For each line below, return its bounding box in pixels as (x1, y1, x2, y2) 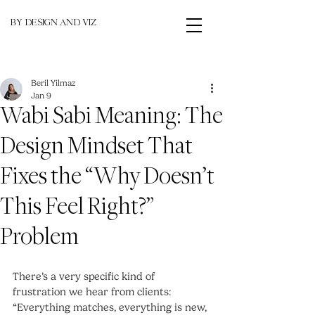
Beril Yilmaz (31, 78, 75, 88)
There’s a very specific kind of (13, 270, 157, 283)
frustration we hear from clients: (13, 285, 174, 298)
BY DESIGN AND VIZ (11, 18, 96, 30)
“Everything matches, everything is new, (13, 301, 210, 314)
